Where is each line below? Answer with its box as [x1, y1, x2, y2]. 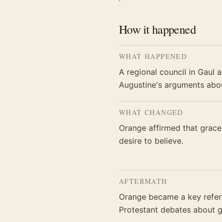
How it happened [119, 21, 196, 37]
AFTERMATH [119, 176, 167, 186]
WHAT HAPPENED [119, 52, 187, 61]
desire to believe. [119, 136, 183, 146]
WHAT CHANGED [119, 108, 183, 117]
